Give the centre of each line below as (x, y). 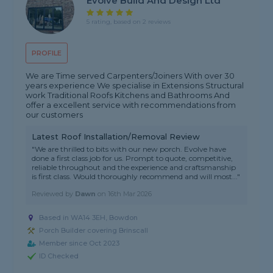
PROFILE (47, 53)
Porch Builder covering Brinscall (94, 231)
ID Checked (59, 256)
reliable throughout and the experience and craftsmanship (134, 168)
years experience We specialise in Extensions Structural (135, 86)
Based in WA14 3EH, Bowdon (89, 218)
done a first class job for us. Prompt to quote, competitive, (133, 158)
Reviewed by (54, 194)
